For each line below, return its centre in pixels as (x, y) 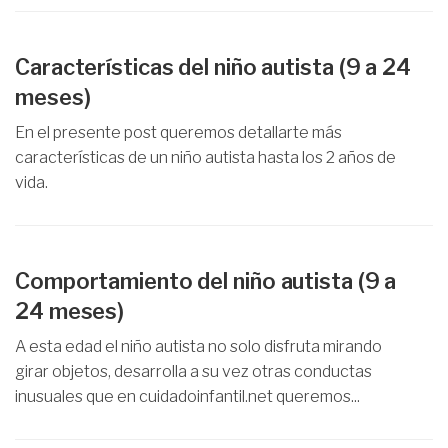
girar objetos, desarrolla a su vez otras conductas (193, 371)
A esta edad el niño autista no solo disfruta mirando (198, 346)
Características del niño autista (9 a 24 (213, 67)
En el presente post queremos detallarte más (178, 132)
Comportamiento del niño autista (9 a (206, 281)
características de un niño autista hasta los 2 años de (205, 157)
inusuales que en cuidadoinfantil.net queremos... (187, 396)
